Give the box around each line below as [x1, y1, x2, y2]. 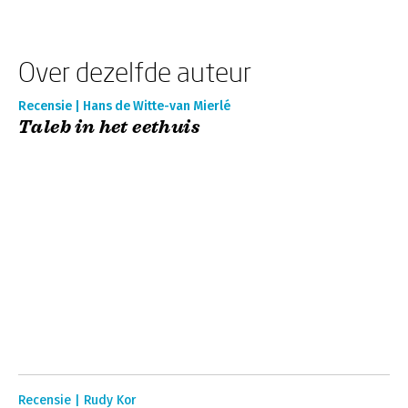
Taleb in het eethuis [18, 116, 200, 138]
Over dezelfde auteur [18, 56, 251, 87]
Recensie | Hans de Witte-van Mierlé [18, 98, 230, 114]
